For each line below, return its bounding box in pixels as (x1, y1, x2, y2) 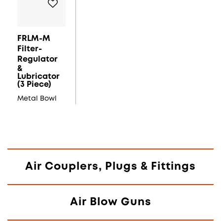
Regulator (17, 56, 58, 64)
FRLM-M (17, 35, 50, 43)
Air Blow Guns (70, 197, 151, 208)
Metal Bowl (17, 96, 57, 102)
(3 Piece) (17, 81, 51, 89)
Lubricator (17, 73, 60, 81)
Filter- (17, 45, 42, 53)
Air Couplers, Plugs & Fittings (25, 162, 196, 172)
